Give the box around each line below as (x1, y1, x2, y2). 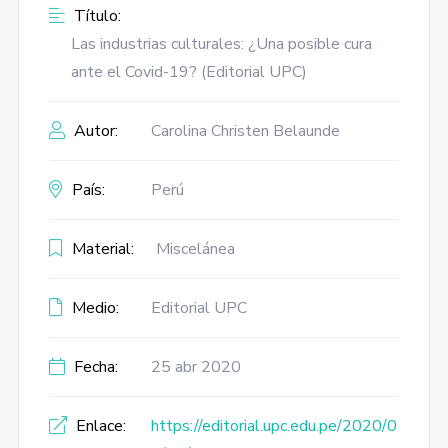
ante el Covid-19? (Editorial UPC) (70, 61, 307, 83)
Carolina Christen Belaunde (150, 120, 340, 142)
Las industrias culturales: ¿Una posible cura (70, 33, 372, 55)
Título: (69, 5, 121, 27)
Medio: (67, 297, 119, 319)
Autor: (69, 120, 118, 142)
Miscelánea (155, 238, 235, 260)
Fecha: (69, 356, 118, 378)
